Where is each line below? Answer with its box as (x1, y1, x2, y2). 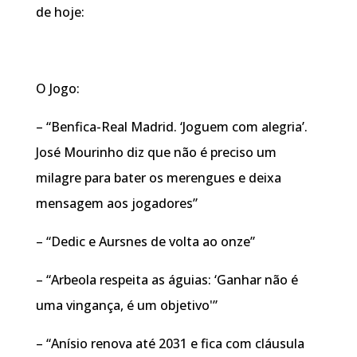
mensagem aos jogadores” (35, 194, 198, 212)
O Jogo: (35, 79, 80, 97)
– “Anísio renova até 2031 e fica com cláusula (35, 334, 304, 352)
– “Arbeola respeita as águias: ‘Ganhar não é (35, 270, 298, 288)
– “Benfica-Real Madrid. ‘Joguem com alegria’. (35, 117, 308, 135)
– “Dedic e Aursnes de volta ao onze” (35, 232, 255, 250)
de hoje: (35, 2, 84, 21)
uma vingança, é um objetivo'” (35, 296, 218, 314)
